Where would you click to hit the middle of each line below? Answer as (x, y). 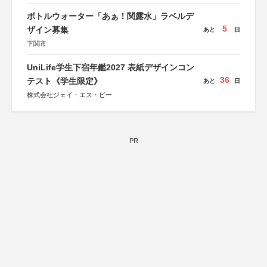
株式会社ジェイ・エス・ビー (69, 95)
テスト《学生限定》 (64, 81)
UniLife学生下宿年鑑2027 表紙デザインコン (111, 67)
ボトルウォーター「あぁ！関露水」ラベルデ (110, 16)
